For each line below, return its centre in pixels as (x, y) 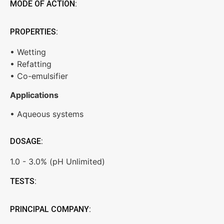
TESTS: (23, 181)
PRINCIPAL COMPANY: (50, 209)
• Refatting (31, 64)
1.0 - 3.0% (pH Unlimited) (57, 161)
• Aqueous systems (47, 114)
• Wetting (28, 52)
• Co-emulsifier (39, 76)
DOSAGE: (26, 141)
